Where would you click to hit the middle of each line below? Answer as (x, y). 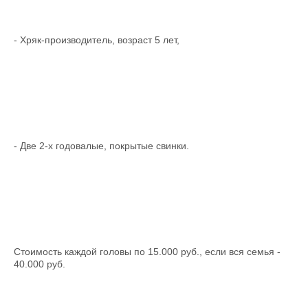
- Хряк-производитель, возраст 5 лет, (97, 40)
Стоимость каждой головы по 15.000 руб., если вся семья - (147, 252)
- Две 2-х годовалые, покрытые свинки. (101, 146)
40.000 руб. (40, 264)
